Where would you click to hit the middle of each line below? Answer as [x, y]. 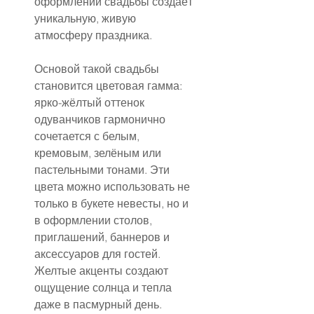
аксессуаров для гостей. [99, 253]
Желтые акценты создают [103, 270]
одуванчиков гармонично [101, 119]
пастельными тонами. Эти [103, 169]
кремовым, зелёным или [99, 152]
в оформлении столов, [95, 220]
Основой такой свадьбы [98, 68]
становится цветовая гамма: [110, 85]
